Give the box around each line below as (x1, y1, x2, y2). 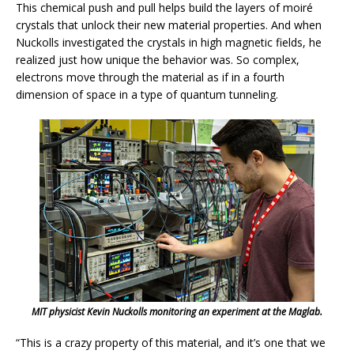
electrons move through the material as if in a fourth (16, 69, 284, 85)
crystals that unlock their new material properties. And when (16, 17, 322, 32)
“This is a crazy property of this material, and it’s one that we (16, 335, 326, 351)
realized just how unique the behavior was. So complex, (16, 51, 299, 67)
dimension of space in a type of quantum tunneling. (16, 86, 278, 102)
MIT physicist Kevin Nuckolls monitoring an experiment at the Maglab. (32, 305, 322, 319)
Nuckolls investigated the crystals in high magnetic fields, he (16, 34, 322, 50)
